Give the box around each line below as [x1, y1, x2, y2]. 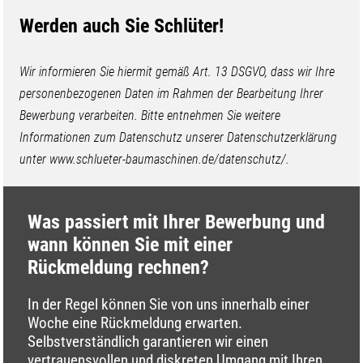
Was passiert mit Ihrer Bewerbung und [28, 211, 326, 234]
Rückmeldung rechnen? [28, 256, 210, 280]
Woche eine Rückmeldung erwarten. [28, 313, 243, 332]
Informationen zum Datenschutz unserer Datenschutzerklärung [19, 130, 338, 146]
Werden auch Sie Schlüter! [19, 15, 224, 38]
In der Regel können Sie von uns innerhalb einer [28, 294, 310, 314]
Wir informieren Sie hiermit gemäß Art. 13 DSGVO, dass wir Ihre [19, 64, 335, 80]
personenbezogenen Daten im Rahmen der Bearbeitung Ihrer [19, 86, 324, 102]
